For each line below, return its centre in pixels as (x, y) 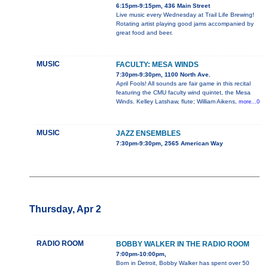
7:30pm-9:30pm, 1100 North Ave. (163, 75)
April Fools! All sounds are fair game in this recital (183, 84)
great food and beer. (144, 33)
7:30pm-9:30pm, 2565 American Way (169, 144)
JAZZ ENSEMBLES (148, 134)
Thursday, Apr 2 (65, 209)
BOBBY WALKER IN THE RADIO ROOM (182, 244)
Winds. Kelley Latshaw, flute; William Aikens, (177, 102)
